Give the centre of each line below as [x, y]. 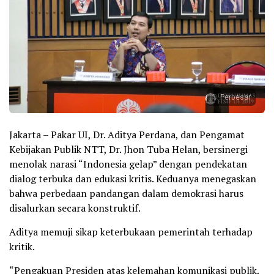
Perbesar [235, 98]
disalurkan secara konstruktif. [75, 208]
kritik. [22, 247]
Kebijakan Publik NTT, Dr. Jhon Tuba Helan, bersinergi [128, 150]
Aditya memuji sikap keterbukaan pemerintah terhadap [131, 232]
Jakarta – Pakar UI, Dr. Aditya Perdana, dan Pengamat [127, 135]
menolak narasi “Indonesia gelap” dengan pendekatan [128, 164]
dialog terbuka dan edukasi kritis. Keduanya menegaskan [133, 179]
